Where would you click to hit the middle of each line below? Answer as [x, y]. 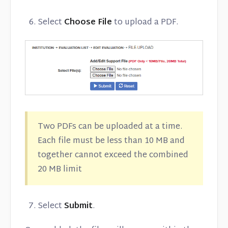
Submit [78, 207]
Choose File [88, 23]
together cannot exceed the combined [113, 156]
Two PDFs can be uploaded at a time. [110, 127]
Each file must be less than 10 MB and [111, 141]
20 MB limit [60, 170]
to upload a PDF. [145, 23]
